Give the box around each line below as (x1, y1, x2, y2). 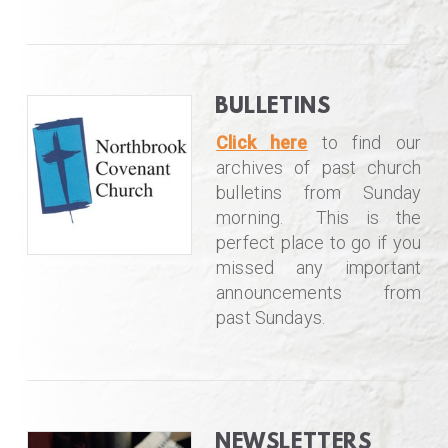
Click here (216, 131, 308, 153)
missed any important (216, 256, 422, 278)
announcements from (216, 281, 422, 303)
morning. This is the (216, 206, 422, 228)
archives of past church (216, 156, 422, 178)
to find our (307, 131, 422, 153)
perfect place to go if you (216, 231, 422, 253)
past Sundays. (216, 306, 326, 328)
